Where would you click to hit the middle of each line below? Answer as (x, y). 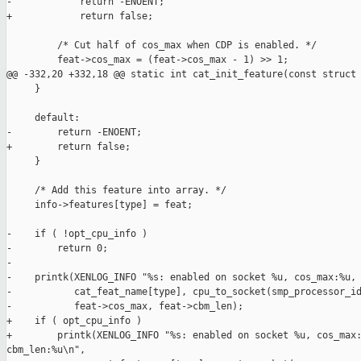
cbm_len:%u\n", (46, 350)
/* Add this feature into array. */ (116, 191)
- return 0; (57, 249)
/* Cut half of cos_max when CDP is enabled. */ (162, 46)
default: (43, 118)
